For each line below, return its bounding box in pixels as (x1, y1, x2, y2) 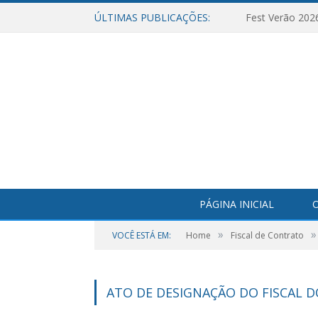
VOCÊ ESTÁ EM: (112, 229, 171, 241)
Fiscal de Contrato (231, 229, 304, 241)
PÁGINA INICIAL (199, 197, 274, 211)
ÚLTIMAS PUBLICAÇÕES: (94, 11, 210, 24)
